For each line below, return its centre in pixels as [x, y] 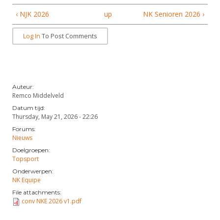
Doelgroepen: [31, 150]
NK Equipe [27, 180]
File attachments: [37, 192]
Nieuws [22, 138]
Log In [32, 36]
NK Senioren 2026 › [174, 14]
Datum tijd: [29, 108]
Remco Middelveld [38, 96]
